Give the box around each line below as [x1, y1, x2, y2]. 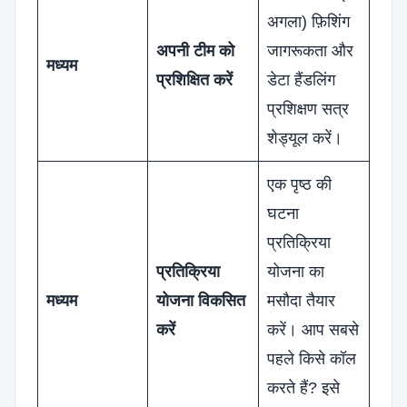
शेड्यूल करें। [267, 129, 342, 147]
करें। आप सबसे [267, 321, 359, 339]
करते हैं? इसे [267, 379, 340, 397]
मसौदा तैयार [267, 292, 335, 310]
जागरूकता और [267, 42, 353, 60]
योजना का [267, 263, 324, 281]
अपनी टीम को [156, 42, 234, 60]
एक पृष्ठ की [267, 175, 332, 194]
